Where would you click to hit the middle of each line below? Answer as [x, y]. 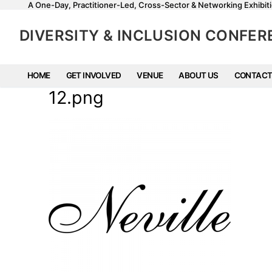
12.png [76, 97]
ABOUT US [199, 75]
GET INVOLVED [93, 75]
